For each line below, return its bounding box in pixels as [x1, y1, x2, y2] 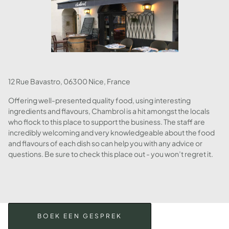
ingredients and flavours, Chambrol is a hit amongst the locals [8, 106, 210, 116]
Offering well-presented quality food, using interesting [8, 96, 191, 105]
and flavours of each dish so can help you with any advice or [8, 139, 202, 148]
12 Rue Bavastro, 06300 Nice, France [8, 77, 130, 86]
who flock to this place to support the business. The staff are [8, 117, 205, 126]
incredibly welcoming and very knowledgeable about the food [8, 128, 215, 137]
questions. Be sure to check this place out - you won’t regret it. [8, 149, 213, 158]
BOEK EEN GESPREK [37, 212, 123, 220]
